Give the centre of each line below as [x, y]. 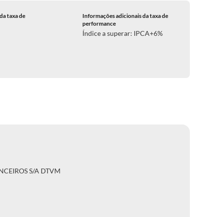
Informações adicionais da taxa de [125, 16]
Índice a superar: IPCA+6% [122, 33]
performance [99, 23]
